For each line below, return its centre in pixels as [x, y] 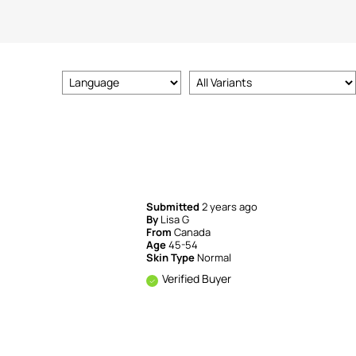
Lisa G [175, 219]
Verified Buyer [197, 279]
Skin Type [172, 257]
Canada [193, 232]
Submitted [174, 207]
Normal [215, 257]
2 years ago [230, 207]
